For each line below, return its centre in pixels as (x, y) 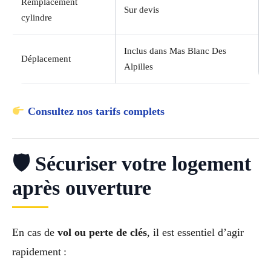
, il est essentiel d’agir (195, 233)
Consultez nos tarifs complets (96, 111)
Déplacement (46, 58)
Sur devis (142, 9)
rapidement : (39, 252)
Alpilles (139, 66)
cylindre (37, 17)
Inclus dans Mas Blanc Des (175, 51)
